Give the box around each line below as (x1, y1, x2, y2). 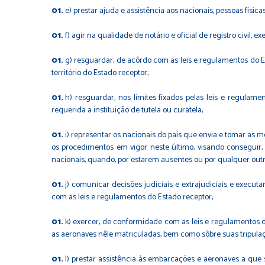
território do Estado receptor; (51, 66, 148, 80)
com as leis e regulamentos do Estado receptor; (51, 190, 213, 204)
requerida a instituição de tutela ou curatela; (51, 103, 203, 117)
